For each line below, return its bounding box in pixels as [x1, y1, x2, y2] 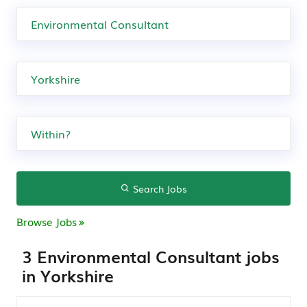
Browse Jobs [16, 214, 77, 229]
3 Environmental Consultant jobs [22, 244, 280, 268]
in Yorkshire [22, 263, 114, 287]
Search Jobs [130, 182, 187, 195]
